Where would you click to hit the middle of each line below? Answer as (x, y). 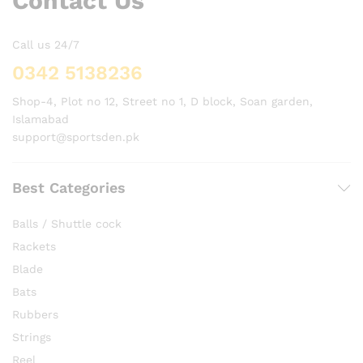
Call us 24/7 (46, 45)
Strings (32, 337)
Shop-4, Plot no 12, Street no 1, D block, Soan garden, (162, 102)
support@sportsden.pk (76, 137)
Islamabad (41, 120)
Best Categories (69, 188)
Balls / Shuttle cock (67, 224)
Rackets (34, 247)
